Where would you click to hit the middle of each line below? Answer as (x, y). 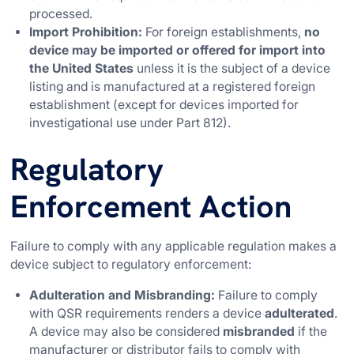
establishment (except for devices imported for (164, 104)
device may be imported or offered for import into (178, 50)
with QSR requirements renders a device (147, 314)
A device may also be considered (126, 332)
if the (311, 332)
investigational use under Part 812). (130, 122)
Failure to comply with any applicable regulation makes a (174, 247)
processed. (61, 13)
